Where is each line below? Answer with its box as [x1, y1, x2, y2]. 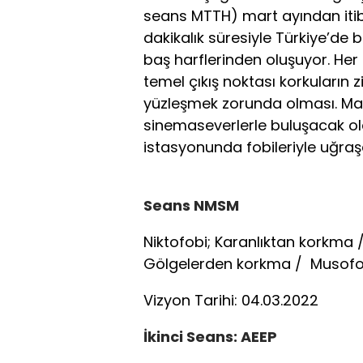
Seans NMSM [143, 195, 239, 216]
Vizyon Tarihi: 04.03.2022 [143, 290, 318, 310]
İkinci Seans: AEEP [143, 327, 280, 347]
